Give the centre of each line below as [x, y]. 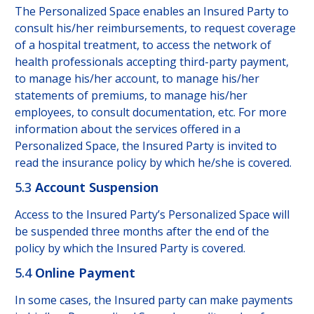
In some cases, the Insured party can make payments [153, 300]
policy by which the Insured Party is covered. [130, 248]
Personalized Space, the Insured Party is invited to [145, 146]
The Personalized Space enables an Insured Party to [151, 12]
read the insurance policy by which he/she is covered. [153, 163]
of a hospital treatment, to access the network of [143, 45]
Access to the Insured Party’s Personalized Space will [152, 215]
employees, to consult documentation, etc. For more [150, 112]
